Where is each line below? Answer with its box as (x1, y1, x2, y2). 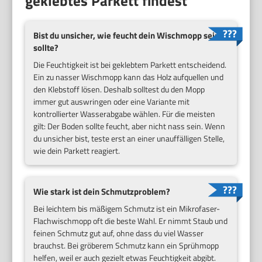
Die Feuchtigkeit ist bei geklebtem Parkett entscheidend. (33, 58, 227, 71)
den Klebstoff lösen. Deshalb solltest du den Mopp (33, 83, 205, 96)
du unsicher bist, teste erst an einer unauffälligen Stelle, (33, 132, 225, 145)
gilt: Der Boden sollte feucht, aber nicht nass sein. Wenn (33, 120, 226, 133)
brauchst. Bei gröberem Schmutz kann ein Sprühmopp (33, 239, 219, 251)
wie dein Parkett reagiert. (33, 144, 120, 157)
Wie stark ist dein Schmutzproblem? (33, 185, 171, 199)
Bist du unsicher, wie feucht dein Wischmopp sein (33, 29, 220, 43)
